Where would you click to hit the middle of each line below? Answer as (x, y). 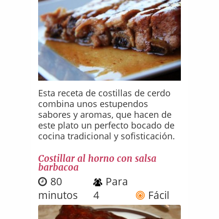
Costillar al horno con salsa (98, 158)
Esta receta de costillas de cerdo (105, 93)
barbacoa (59, 167)
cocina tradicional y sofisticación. (107, 136)
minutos (58, 195)
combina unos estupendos (93, 103)
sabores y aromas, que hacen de (105, 114)
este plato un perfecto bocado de (107, 125)
